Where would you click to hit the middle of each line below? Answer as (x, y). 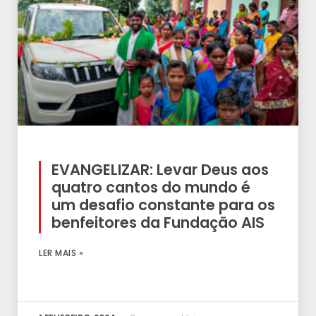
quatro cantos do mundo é (151, 188)
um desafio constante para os (163, 205)
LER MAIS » (61, 253)
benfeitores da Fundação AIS (158, 223)
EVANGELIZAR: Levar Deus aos (160, 170)
